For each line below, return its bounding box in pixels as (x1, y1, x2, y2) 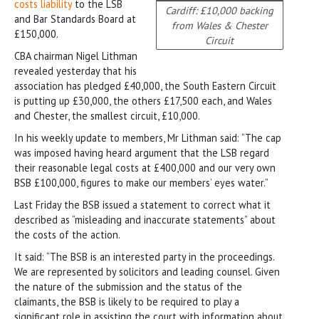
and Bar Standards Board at (14, 11, 136, 26)
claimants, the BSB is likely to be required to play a (14, 294, 239, 308)
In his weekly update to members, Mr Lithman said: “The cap (14, 130, 281, 145)
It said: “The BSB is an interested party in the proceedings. (14, 249, 274, 263)
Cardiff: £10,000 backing (165, 3, 274, 17)
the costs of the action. (14, 227, 120, 241)
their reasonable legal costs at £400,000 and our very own (14, 160, 276, 174)
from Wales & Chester (171, 18, 268, 32)
